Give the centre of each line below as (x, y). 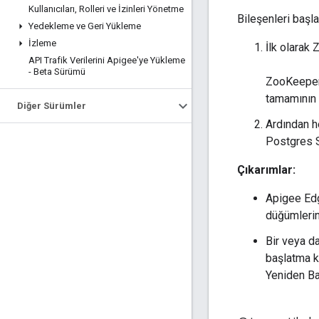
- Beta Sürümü (57, 72)
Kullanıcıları (52, 9)
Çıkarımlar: (266, 170)
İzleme (42, 43)
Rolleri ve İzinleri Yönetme (130, 9)
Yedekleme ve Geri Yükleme (85, 26)
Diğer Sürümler (52, 106)
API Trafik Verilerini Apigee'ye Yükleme (107, 60)
